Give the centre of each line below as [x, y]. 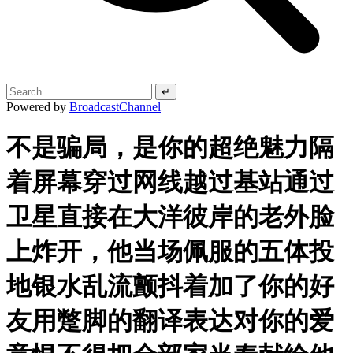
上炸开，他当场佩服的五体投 [170, 252]
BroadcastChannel [115, 107]
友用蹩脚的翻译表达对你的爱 [170, 321]
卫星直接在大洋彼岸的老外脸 [170, 217]
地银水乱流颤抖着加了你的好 [170, 286]
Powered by [38, 107]
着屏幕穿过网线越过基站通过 [170, 182]
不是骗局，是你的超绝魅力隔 [170, 148]
